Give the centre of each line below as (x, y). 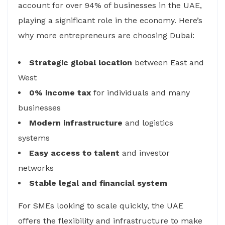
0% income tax (60, 93)
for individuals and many (140, 93)
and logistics (148, 123)
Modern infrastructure (76, 123)
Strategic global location (81, 63)
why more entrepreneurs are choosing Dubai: (106, 35)
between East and (168, 63)
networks (36, 168)
